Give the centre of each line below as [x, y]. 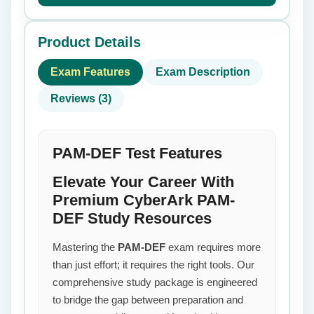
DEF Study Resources [132, 218]
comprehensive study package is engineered [155, 282]
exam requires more [213, 247]
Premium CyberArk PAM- [144, 200]
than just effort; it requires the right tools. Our [153, 265]
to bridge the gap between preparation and [148, 300]
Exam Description [203, 72]
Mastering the [85, 247]
